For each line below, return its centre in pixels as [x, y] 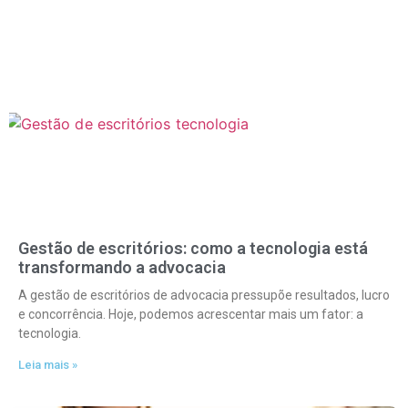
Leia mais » [48, 365]
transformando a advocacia [122, 267]
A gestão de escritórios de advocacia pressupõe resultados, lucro [204, 295]
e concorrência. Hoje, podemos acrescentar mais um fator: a [191, 314]
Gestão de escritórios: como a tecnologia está [193, 248]
